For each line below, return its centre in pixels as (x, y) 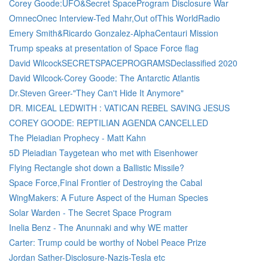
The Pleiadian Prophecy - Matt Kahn (77, 138)
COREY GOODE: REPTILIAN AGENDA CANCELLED (109, 123)
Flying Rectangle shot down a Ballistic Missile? (97, 167)
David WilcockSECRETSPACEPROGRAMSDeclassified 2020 (123, 63)
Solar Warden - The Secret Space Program (90, 212)
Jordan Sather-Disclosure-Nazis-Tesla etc (87, 257)
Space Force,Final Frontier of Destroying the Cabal (106, 182)
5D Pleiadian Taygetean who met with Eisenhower (103, 153)
